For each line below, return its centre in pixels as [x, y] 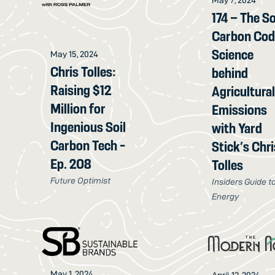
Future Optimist [81, 181]
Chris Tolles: [83, 72]
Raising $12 [81, 91]
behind [230, 73]
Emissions [240, 110]
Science [233, 55]
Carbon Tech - [88, 146]
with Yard [237, 129]
